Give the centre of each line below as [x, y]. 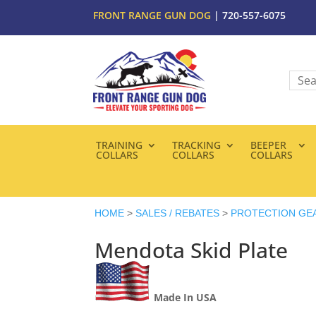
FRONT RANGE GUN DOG [152, 15]
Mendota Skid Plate [192, 250]
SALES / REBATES [178, 213]
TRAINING [119, 145]
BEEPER [268, 145]
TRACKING [196, 145]
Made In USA [186, 298]
